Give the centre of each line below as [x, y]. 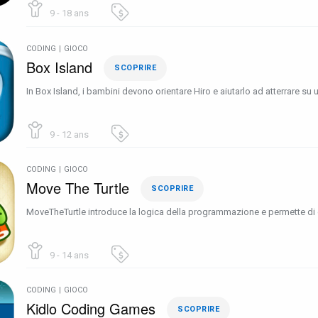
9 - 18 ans [68, 13]
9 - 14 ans [68, 256]
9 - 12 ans [68, 134]
